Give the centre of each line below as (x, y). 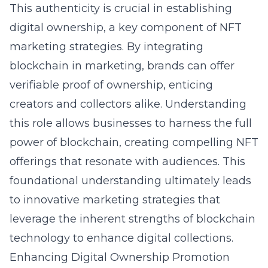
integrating (173, 47)
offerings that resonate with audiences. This (127, 162)
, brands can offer (188, 66)
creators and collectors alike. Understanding (128, 104)
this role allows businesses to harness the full (131, 123)
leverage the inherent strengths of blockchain (133, 219)
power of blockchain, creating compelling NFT (134, 142)
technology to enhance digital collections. (121, 238)
